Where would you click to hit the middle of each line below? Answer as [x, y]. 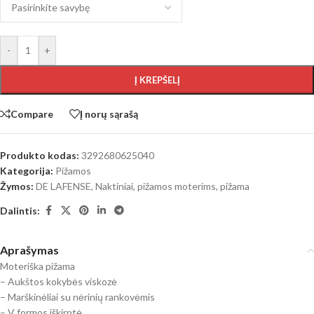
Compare [32, 114]
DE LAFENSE [63, 186]
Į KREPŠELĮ [157, 80]
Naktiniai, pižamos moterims [156, 186]
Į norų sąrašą [109, 114]
